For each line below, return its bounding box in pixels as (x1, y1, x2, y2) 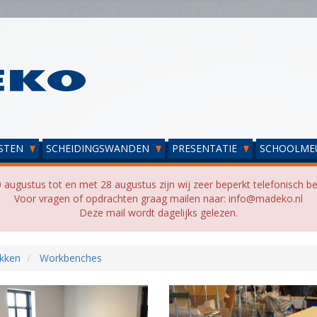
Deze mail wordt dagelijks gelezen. (79, 206, 238, 219)
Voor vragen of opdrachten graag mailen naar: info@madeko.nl (14, 192, 303, 205)
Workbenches (39, 251, 102, 265)
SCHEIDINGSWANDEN (46, 142, 152, 155)
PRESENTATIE (172, 142, 240, 155)
